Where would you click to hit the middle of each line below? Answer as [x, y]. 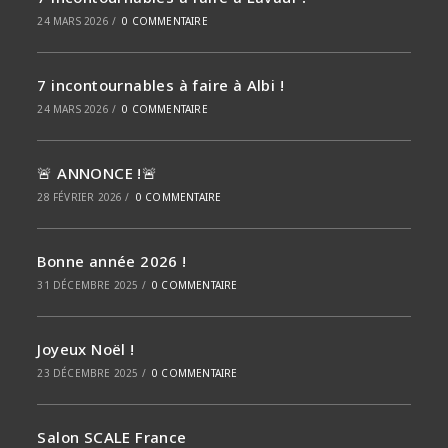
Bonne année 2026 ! [112, 261]
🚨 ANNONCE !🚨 [97, 173]
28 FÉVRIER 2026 [80, 197]
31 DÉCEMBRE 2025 [88, 285]
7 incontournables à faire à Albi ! [161, 85]
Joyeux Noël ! [86, 349]
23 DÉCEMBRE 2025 [88, 373]
